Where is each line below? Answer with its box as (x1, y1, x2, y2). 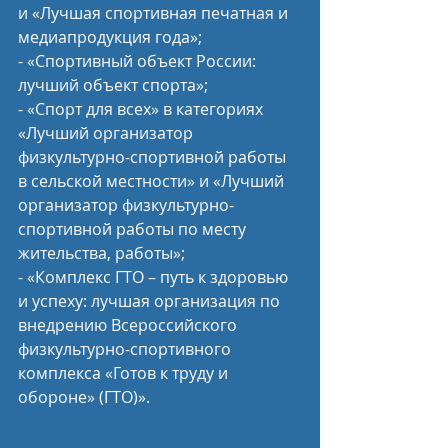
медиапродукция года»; (18, 26, 202, 48)
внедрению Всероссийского (18, 314, 241, 336)
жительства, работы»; (18, 242, 185, 264)
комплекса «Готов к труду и (18, 362, 232, 384)
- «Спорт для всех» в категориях (18, 98, 267, 120)
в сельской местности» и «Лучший (18, 170, 288, 192)
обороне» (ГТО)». (18, 386, 150, 408)
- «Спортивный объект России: (18, 50, 260, 72)
